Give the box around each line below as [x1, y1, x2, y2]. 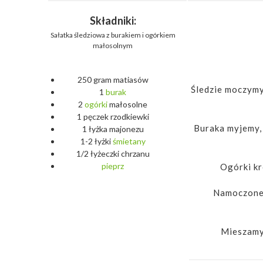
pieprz [102, 161, 124, 171]
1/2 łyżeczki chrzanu [76, 149, 150, 159]
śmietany [112, 136, 146, 146]
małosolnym [93, 41, 133, 50]
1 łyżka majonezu [82, 124, 144, 134]
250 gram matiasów [77, 75, 149, 85]
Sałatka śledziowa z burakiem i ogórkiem [50, 30, 176, 39]
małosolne [107, 99, 147, 109]
